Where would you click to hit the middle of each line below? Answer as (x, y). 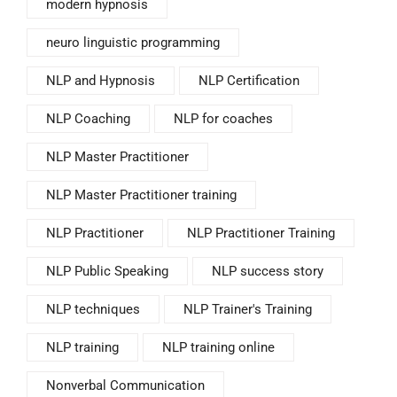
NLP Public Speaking (107, 271)
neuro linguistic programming (133, 42)
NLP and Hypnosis (101, 80)
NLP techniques (93, 309)
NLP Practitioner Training (261, 233)
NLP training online (218, 347)
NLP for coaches (223, 118)
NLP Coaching (88, 118)
